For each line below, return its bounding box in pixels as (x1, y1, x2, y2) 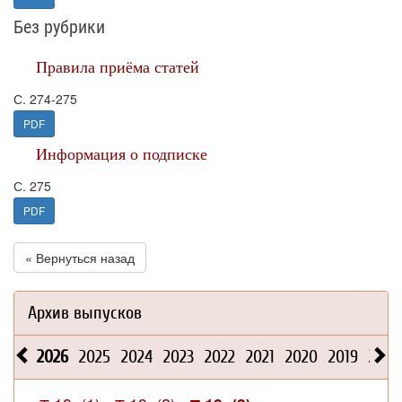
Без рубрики (13, 16, 105, 38)
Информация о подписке (36, 143, 207, 164)
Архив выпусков (28, 302, 142, 323)
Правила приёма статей (36, 56, 199, 77)
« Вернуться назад (25, 249, 135, 267)
